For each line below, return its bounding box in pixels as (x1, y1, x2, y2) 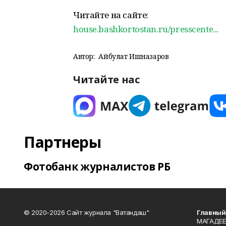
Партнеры (24, 132, 101, 152)
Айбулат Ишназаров (98, 51, 169, 61)
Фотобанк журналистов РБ (24, 159, 171, 174)
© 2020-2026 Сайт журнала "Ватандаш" (24, 208, 149, 216)
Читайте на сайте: (73, 9, 148, 21)
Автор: (73, 51, 95, 61)
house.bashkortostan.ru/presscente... (73, 23, 218, 35)
